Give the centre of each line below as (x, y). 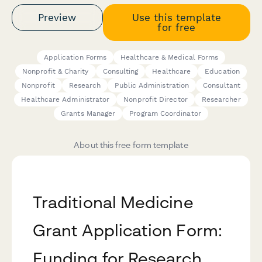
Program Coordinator (165, 114)
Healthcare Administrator (65, 100)
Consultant (222, 86)
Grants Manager (88, 114)
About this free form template (131, 145)
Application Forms (75, 58)
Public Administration (152, 86)
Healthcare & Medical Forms (170, 58)
